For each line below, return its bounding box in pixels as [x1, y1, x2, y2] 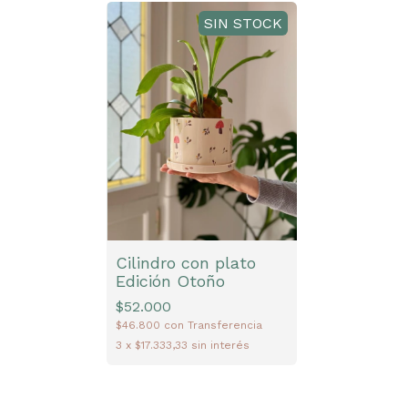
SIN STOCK [204, 15, 282, 33]
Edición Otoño [116, 270, 225, 291]
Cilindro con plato [116, 252, 256, 272]
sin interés [191, 338, 250, 352]
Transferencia [188, 318, 262, 331]
